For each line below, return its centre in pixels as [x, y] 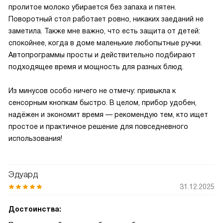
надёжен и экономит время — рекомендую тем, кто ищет [108, 114]
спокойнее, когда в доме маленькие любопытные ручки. [105, 43]
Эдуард [23, 174]
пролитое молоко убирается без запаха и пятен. [92, 7]
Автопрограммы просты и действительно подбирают [102, 55]
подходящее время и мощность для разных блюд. [96, 67]
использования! [35, 138]
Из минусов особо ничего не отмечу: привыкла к [92, 91]
